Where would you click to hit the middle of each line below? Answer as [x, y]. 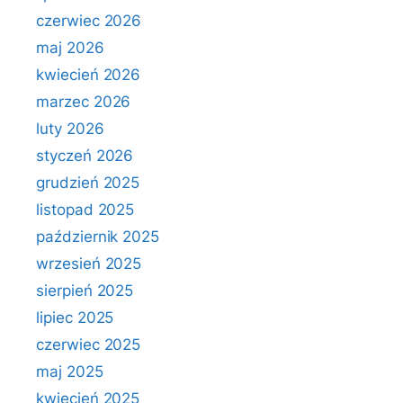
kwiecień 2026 [89, 75]
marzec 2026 [84, 102]
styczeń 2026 [85, 156]
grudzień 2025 [88, 183]
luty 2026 [70, 129]
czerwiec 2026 [89, 21]
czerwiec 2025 [89, 345]
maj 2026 [70, 48]
